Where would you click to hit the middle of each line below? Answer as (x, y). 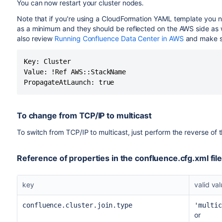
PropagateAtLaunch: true (69, 82)
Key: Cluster (47, 61)
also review (36, 38)
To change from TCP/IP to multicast (84, 115)
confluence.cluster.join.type (77, 205)
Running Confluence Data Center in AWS (119, 38)
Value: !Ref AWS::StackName (75, 72)
